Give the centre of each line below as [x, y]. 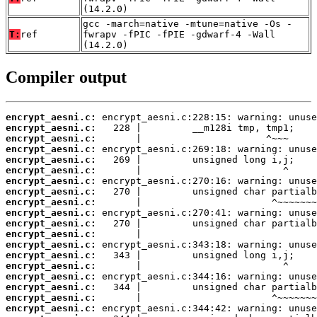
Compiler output [66, 77]
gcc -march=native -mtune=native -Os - [188, 24]
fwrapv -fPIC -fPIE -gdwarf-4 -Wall [179, 35]
